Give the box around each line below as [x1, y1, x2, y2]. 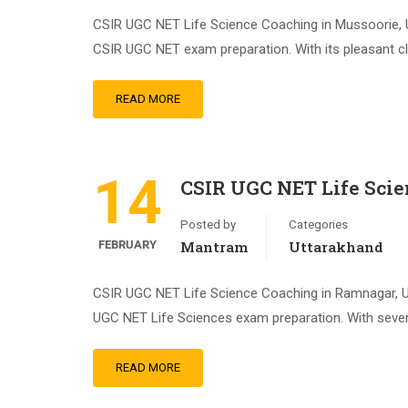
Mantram [180, 238, 248, 256]
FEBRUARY [98, 238, 157, 251]
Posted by [180, 218, 236, 231]
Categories [289, 218, 348, 231]
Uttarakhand [289, 238, 383, 256]
